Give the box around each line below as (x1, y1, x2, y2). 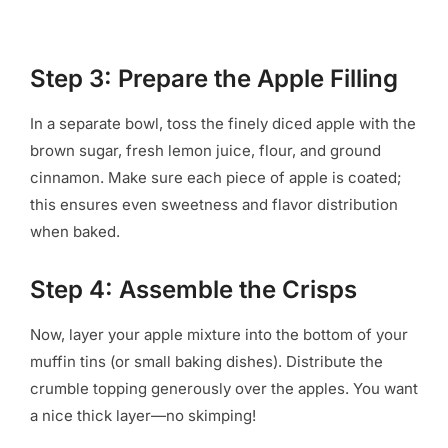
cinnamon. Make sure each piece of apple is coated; (30, 167, 402, 187)
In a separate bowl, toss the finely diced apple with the (30, 113, 416, 133)
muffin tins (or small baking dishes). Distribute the (30, 351, 383, 371)
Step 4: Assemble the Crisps (30, 274, 357, 304)
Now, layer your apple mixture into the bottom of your (30, 324, 408, 344)
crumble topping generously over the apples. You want (30, 378, 418, 398)
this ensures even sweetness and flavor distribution (30, 194, 398, 214)
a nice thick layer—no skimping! (30, 405, 256, 425)
